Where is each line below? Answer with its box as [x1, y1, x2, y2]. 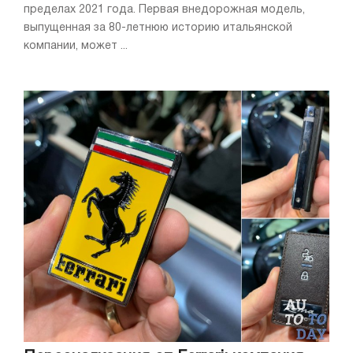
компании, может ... [24, 41, 128, 52]
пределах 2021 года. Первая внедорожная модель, [24, 5, 305, 16]
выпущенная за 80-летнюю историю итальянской [24, 23, 292, 34]
